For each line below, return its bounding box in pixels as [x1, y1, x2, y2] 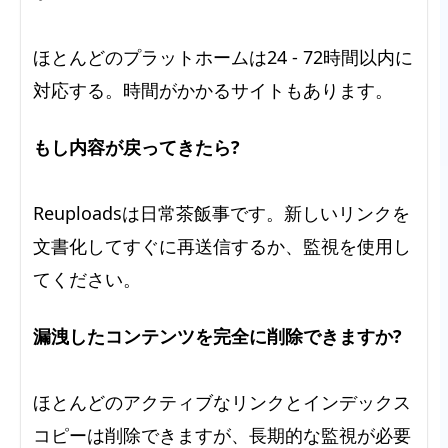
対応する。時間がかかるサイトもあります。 [33, 77, 393, 102]
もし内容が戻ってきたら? [33, 134, 240, 159]
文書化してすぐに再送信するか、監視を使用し [33, 233, 411, 258]
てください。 [33, 266, 141, 291]
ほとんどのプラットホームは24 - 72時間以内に [33, 44, 413, 69]
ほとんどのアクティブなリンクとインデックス [33, 389, 411, 414]
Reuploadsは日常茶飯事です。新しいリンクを [33, 200, 410, 225]
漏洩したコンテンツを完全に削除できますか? [33, 323, 402, 348]
